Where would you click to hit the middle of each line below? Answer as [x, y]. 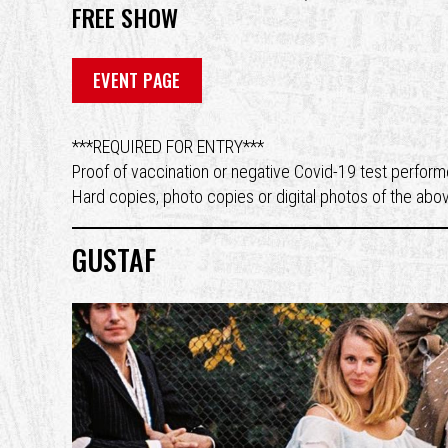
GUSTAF [114, 259]
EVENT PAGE [137, 79]
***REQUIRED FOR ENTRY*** [168, 146]
